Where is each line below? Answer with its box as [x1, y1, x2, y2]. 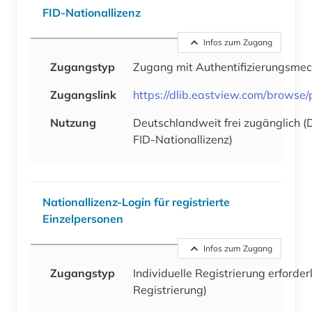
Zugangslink [50, 87, 116, 102]
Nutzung [50, 115, 96, 130]
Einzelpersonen [42, 211, 123, 226]
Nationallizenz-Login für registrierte [42, 194, 230, 209]
